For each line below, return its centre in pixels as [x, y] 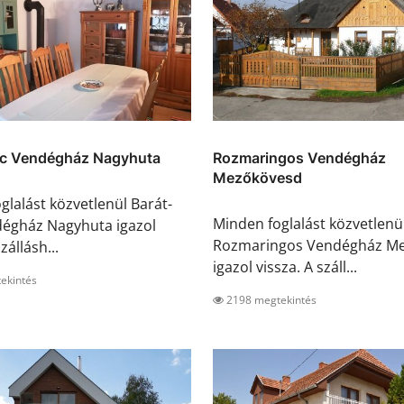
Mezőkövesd [257, 178]
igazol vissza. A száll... [285, 267]
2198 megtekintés [270, 300]
